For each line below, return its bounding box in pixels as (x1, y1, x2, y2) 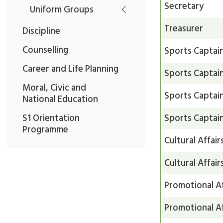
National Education (22, 91, 98, 107)
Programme (22, 121, 68, 137)
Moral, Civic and (22, 80, 86, 95)
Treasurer (164, 20, 204, 36)
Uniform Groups (30, 1, 94, 17)
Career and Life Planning (22, 61, 118, 76)
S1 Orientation (22, 110, 80, 125)
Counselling (22, 42, 68, 57)
